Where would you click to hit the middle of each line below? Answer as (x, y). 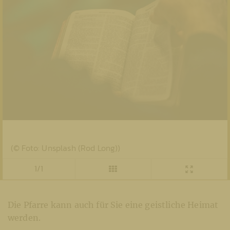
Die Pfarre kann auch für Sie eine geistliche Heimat (113, 205)
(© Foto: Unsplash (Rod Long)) (66, 148)
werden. (24, 217)
